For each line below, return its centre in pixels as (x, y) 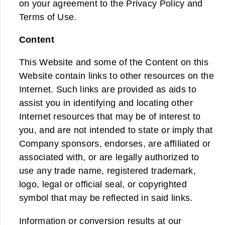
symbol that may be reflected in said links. (106, 198)
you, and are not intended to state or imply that (116, 130)
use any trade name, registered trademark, (107, 171)
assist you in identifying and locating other (106, 103)
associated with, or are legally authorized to (109, 157)
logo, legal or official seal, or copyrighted (103, 184)
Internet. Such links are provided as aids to (107, 89)
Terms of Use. (48, 17)
